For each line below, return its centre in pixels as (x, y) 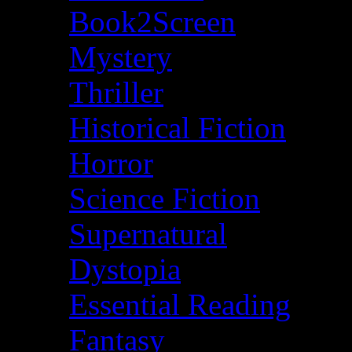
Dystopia (125, 269)
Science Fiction (165, 198)
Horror (111, 163)
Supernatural (148, 233)
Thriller (116, 92)
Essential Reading (180, 304)
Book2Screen (152, 21)
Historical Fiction (178, 127)
